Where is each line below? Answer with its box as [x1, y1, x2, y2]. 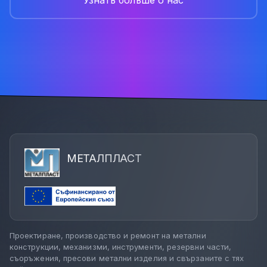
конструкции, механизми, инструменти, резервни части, [10, 242, 232, 252]
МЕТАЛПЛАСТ [66, 152, 142, 165]
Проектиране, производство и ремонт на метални [10, 231, 206, 241]
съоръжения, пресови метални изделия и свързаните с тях [10, 253, 244, 263]
